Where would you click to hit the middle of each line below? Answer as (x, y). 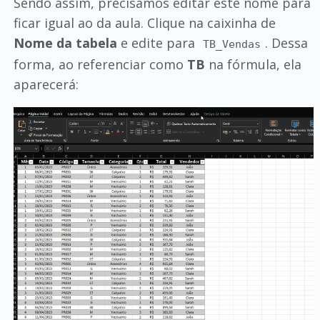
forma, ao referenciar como (100, 64)
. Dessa (287, 42)
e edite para (157, 42)
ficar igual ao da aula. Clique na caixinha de (144, 22)
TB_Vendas (232, 44)
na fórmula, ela (253, 64)
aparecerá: (46, 84)
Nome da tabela (65, 42)
